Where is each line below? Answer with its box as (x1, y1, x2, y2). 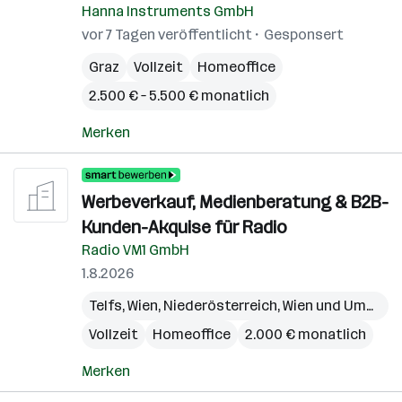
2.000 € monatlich (245, 326, 366, 343)
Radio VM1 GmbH (82, 241, 189, 258)
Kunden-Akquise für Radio (82, 216, 287, 238)
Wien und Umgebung (283, 297, 366, 314)
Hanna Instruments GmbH (82, 3, 254, 20)
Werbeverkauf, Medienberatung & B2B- (82, 191, 389, 213)
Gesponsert (264, 26, 344, 43)
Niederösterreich (163, 297, 277, 314)
